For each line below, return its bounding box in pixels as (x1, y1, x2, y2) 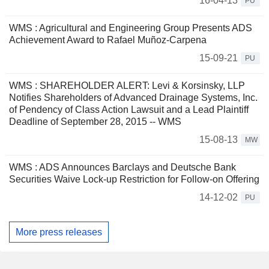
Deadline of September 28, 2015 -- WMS (9, 116, 181, 127)
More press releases (16, 226, 102, 237)
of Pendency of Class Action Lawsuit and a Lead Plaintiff (9, 104, 249, 115)
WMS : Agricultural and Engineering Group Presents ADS (9, 22, 252, 33)
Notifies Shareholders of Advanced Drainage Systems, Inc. (9, 92, 258, 103)
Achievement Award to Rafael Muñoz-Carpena (9, 34, 207, 45)
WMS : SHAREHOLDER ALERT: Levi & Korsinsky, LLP (9, 80, 245, 91)
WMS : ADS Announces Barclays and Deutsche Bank (9, 162, 236, 172)
